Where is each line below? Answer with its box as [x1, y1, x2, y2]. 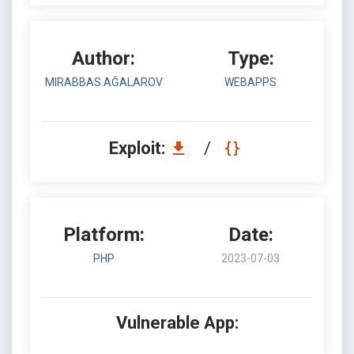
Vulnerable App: [115, 313, 239, 333]
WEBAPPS [224, 76, 277, 88]
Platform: [62, 224, 145, 246]
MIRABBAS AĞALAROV [44, 76, 163, 88]
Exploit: [108, 138, 169, 158]
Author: [72, 47, 135, 70]
